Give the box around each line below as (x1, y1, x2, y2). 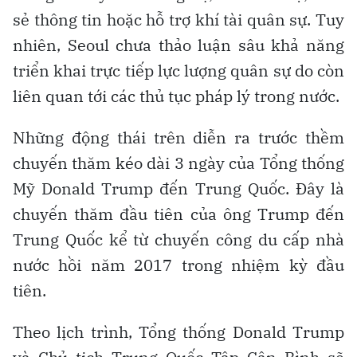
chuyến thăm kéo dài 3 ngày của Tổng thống (13, 151, 344, 174)
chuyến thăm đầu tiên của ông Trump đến (13, 202, 344, 225)
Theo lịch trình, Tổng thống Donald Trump (13, 320, 344, 343)
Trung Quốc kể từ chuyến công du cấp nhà (13, 228, 344, 250)
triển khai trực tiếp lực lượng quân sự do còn (13, 59, 344, 81)
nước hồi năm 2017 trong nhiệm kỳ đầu (13, 253, 344, 276)
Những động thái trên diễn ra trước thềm (13, 126, 344, 148)
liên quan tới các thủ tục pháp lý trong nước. (13, 84, 339, 107)
